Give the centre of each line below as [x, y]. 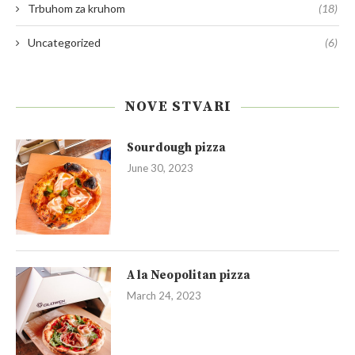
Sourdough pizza [176, 148]
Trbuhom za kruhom [76, 9]
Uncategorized [64, 43]
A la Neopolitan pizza [189, 276]
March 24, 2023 [164, 296]
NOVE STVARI [177, 107]
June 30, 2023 [160, 168]
